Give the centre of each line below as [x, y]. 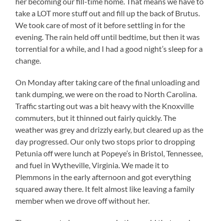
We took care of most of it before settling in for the [100, 25]
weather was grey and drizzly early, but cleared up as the [110, 129]
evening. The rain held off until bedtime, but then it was [108, 37]
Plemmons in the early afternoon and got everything [103, 177]
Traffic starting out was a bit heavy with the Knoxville [105, 106]
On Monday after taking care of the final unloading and [108, 82]
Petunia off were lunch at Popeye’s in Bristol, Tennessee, [109, 153]
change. [28, 60]
